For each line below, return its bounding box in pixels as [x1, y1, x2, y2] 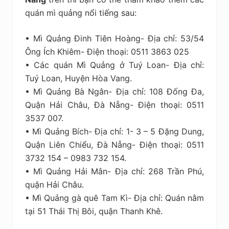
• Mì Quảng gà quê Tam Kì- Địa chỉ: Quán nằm [25, 192, 204, 203]
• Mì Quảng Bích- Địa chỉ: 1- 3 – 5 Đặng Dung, [25, 126, 204, 136]
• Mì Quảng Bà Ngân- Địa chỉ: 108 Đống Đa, [25, 86, 204, 97]
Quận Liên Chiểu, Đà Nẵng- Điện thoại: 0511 [25, 139, 204, 150]
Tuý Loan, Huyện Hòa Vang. [25, 73, 132, 83]
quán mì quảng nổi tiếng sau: [25, 7, 136, 18]
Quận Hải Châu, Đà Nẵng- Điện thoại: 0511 [25, 99, 204, 110]
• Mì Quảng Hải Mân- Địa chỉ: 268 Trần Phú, [25, 166, 204, 176]
